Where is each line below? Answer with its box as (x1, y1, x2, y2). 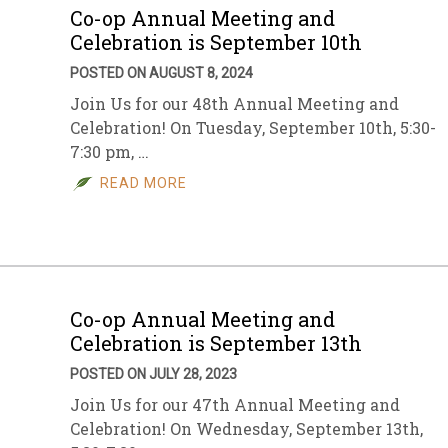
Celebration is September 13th (70, 330, 362, 356)
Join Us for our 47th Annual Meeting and (70, 394, 400, 415)
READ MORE (100, 175, 187, 191)
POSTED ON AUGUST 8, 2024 (70, 65, 253, 81)
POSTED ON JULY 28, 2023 (70, 366, 237, 382)
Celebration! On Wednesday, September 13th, (70, 418, 423, 439)
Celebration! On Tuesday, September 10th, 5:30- (70, 117, 436, 138)
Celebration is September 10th (70, 29, 362, 55)
